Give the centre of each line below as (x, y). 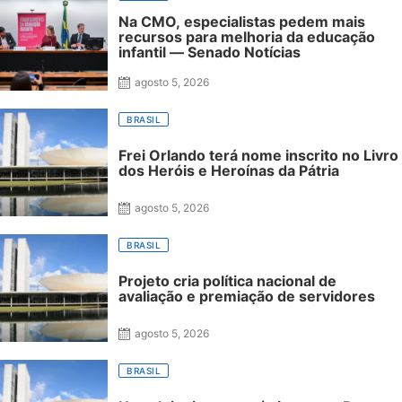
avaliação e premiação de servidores (247, 296)
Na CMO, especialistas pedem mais (242, 22)
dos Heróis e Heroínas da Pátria (229, 170)
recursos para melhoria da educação (247, 37)
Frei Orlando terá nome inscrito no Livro (258, 155)
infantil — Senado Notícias (210, 52)
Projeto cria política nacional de (227, 280)
